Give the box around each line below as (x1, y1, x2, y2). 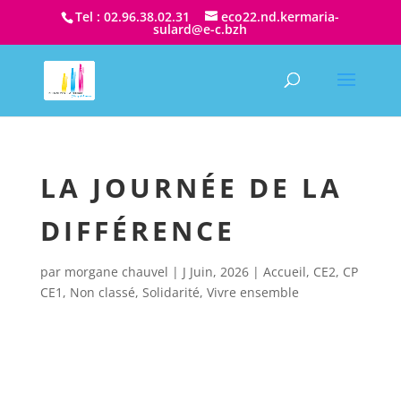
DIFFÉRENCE (39, 212, 235, 249)
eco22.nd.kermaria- (221, 7, 340, 25)
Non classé (69, 284, 135, 301)
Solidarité (141, 284, 200, 301)
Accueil (262, 263, 306, 280)
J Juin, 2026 (182, 263, 249, 280)
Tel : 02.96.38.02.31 (75, 7, 191, 25)
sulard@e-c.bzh (153, 20, 248, 38)
